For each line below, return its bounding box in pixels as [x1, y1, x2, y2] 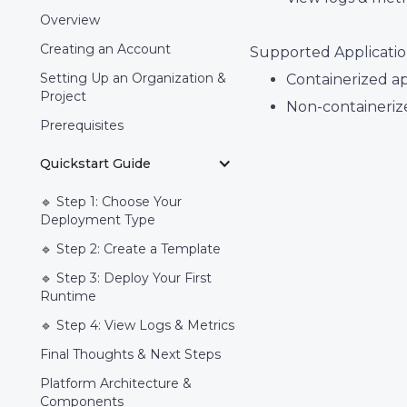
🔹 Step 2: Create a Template [40, 241, 221, 257]
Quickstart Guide [40, 155, 151, 172]
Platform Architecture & [40, 375, 192, 392]
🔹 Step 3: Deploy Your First [40, 270, 212, 286]
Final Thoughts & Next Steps [40, 346, 221, 362]
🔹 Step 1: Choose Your [40, 194, 182, 210]
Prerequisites [40, 117, 124, 134]
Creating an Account [40, 41, 171, 57]
